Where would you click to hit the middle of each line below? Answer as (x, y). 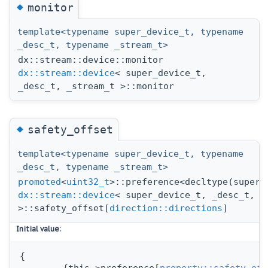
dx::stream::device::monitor (91, 60)
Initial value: (39, 229)
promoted (39, 182)
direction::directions (166, 208)
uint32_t (88, 182)
